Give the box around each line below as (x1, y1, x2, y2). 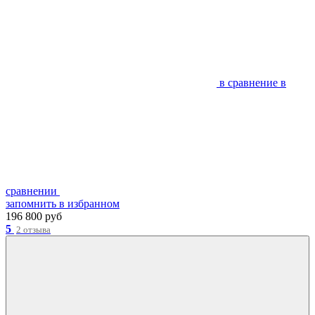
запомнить (6, 198, 56, 210)
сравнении (6, 185, 57, 198)
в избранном (59, 198, 120, 210)
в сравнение (219, 77, 278, 89)
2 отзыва (16, 224, 51, 236)
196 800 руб (6, 210, 62, 223)
